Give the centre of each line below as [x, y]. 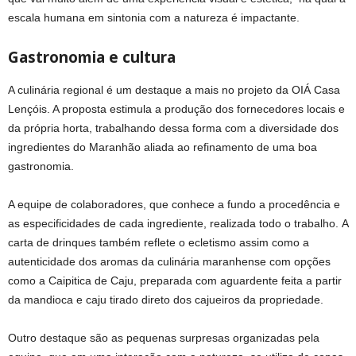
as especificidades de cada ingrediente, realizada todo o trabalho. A [178, 223]
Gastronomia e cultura [92, 57]
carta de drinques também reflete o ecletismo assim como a [159, 242]
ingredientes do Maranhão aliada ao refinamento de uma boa [163, 147]
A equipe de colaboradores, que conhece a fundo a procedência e [174, 204]
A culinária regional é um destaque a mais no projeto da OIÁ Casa [174, 89]
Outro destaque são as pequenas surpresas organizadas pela [164, 337]
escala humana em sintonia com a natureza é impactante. [154, 17]
